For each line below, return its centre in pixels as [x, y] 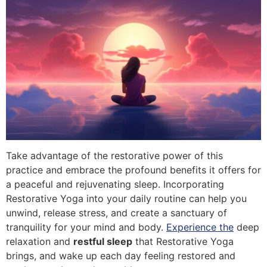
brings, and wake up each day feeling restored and [121, 255]
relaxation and [40, 241]
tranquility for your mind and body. [86, 227]
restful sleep [103, 241]
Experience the [200, 227]
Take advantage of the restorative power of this [114, 155]
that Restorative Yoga [183, 241]
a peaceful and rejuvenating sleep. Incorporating [115, 184]
